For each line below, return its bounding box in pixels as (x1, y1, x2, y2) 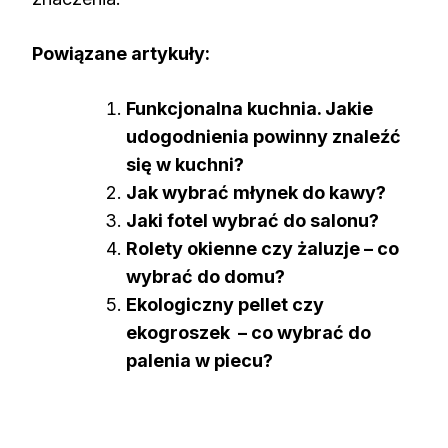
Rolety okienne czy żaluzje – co (126, 237, 399, 259)
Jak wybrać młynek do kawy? (126, 181, 386, 203)
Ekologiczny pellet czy (126, 293, 324, 315)
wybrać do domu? (126, 265, 285, 287)
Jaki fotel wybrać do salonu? (126, 209, 379, 231)
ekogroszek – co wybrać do (126, 321, 371, 343)
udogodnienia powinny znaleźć (126, 125, 401, 147)
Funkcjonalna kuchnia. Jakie (126, 97, 373, 119)
